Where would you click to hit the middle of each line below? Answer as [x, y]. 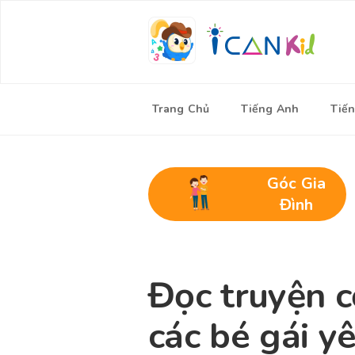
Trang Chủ [181, 109]
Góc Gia [297, 183]
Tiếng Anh [270, 109]
